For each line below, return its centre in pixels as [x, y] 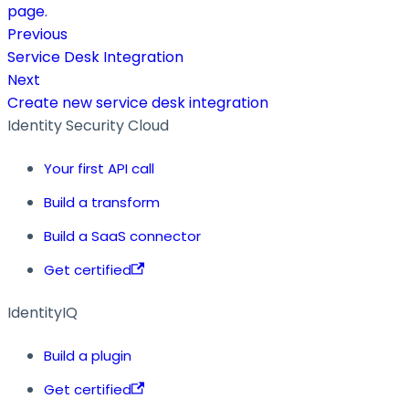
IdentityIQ [42, 312]
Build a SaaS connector [122, 236]
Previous [37, 34]
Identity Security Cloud [88, 125]
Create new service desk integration [138, 102]
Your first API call [99, 168]
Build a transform [102, 202]
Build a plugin [88, 355]
